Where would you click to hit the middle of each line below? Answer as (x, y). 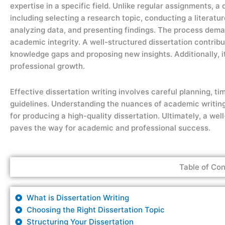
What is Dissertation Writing (78, 197)
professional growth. (47, 66)
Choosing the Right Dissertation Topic (95, 209)
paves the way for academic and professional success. (110, 128)
